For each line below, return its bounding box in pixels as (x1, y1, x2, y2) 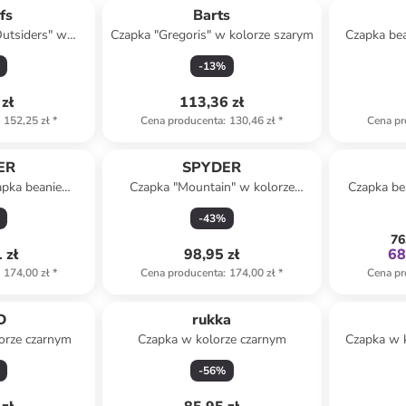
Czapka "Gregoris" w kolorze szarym (110, 26, 314, 43)
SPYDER (182, 158, 242, 178)
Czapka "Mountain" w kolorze (129, 179, 295, 196)
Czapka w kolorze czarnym (137, 331, 286, 348)
